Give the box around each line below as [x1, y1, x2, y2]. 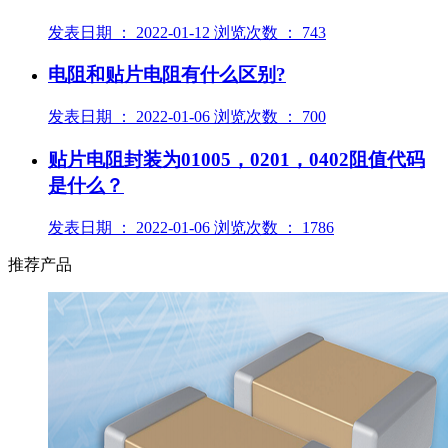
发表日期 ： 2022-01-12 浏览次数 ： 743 [48, 23, 326, 41]
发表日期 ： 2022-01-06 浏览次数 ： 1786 [48, 218, 334, 236]
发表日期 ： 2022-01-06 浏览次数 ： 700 [48, 108, 326, 126]
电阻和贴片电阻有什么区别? [48, 64, 286, 86]
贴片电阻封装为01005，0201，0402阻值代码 [48, 148, 425, 170]
